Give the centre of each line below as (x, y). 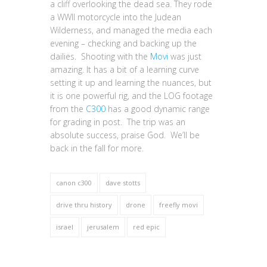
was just (185, 56)
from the (68, 109)
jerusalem (103, 227)
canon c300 (74, 183)
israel (65, 227)
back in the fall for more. (97, 148)
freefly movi (178, 205)
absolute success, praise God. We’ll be (125, 135)
